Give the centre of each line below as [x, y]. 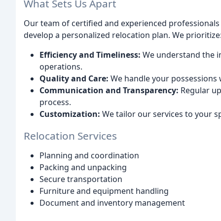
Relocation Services [70, 136]
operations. [61, 66]
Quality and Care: [74, 78]
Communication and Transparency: [109, 90]
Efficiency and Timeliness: [90, 55]
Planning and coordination [89, 156]
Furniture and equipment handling [104, 191]
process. [55, 102]
